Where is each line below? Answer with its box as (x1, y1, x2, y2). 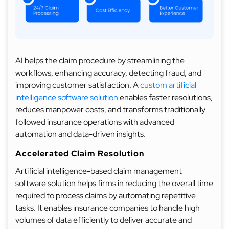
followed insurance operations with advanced (15, 117, 174, 127)
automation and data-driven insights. (15, 129, 146, 140)
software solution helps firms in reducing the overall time (15, 178, 213, 189)
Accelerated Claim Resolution (15, 148, 144, 159)
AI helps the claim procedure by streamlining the (15, 55, 185, 66)
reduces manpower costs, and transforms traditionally (15, 104, 205, 115)
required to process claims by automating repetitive (15, 190, 196, 201)
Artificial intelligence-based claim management (15, 166, 182, 176)
